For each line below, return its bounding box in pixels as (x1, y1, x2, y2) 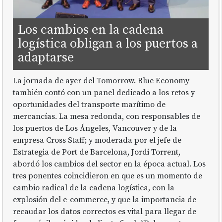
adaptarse (18, 49, 74, 66)
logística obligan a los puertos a (18, 35, 198, 52)
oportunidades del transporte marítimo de (13, 99, 166, 110)
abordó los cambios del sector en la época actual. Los (13, 159, 206, 169)
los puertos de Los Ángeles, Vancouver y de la (13, 123, 177, 133)
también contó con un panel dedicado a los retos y (13, 87, 195, 98)
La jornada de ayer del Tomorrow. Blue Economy (13, 75, 190, 86)
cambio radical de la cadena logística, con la (13, 182, 175, 193)
